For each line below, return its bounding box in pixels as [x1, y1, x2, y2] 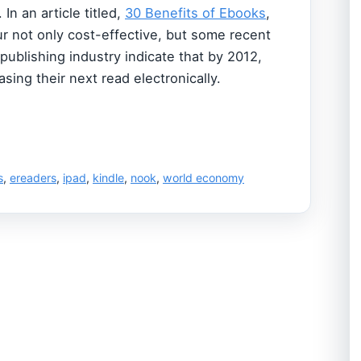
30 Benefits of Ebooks [125, 5, 266, 21]
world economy [163, 171, 244, 185]
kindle [93, 171, 124, 185]
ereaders [10, 171, 56, 185]
